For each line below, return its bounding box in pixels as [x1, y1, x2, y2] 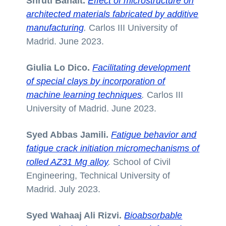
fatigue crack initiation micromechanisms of [26, 143, 200, 154]
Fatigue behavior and [111, 130, 197, 140]
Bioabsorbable [124, 210, 183, 221]
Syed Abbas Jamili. [26, 130, 109, 140]
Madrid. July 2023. [26, 184, 101, 195]
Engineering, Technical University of [26, 171, 171, 181]
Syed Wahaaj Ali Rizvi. [26, 210, 122, 221]
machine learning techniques [26, 90, 142, 100]
